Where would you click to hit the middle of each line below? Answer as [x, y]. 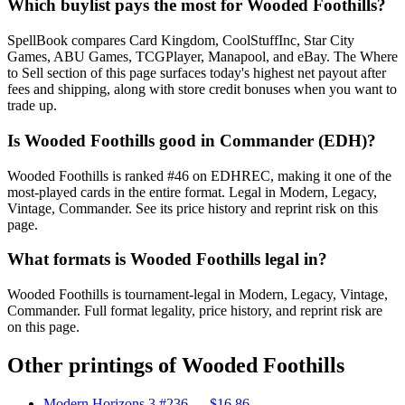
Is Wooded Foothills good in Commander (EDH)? [192, 140]
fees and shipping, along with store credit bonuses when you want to [202, 89]
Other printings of [94, 365]
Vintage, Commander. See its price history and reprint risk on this [193, 208]
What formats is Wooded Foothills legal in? [167, 259]
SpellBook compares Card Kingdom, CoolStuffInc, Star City [181, 41]
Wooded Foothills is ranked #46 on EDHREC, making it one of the [199, 175]
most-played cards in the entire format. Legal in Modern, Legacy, [192, 192]
